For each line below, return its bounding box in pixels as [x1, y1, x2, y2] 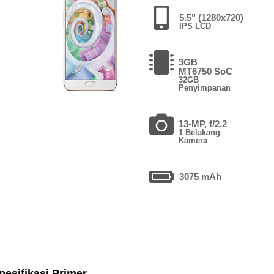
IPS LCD [179, 21, 211, 31]
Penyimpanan [178, 83, 231, 92]
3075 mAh [179, 171, 221, 182]
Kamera [179, 135, 208, 145]
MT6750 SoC [178, 65, 232, 76]
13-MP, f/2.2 [179, 118, 228, 129]
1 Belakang [179, 127, 221, 137]
